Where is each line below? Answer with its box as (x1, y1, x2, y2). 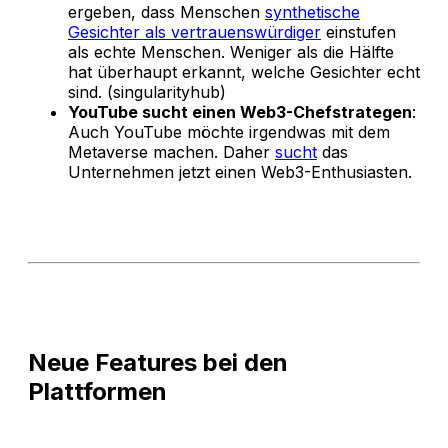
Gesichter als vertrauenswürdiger (68, 21, 321, 42)
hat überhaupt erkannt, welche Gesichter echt (68, 61, 420, 82)
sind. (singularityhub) (68, 81, 226, 102)
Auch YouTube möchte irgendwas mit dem (68, 121, 390, 142)
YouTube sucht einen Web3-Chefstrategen (68, 101, 412, 122)
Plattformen (28, 376, 167, 406)
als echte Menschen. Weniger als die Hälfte (68, 41, 394, 62)
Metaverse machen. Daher (68, 141, 275, 162)
